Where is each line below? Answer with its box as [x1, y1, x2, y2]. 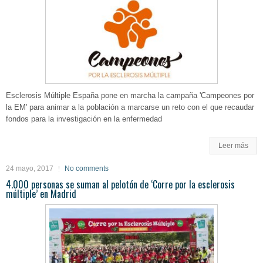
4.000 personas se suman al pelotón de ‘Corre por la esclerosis [6, 177, 235, 192]
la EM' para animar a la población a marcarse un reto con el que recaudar [6, 103, 254, 112]
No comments [65, 164, 109, 173]
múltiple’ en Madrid [6, 187, 76, 201]
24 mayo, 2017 [6, 164, 53, 173]
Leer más [218, 141, 248, 150]
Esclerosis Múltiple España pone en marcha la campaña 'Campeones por [6, 91, 254, 100]
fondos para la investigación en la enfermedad [6, 114, 162, 124]
